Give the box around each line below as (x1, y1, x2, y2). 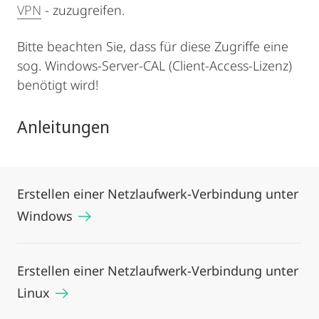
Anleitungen (17, 115, 110, 138)
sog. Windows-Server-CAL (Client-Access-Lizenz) (17, 57, 292, 74)
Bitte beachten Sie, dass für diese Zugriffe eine (17, 38, 288, 55)
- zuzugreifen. (41, 1, 125, 19)
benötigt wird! (17, 76, 98, 93)
